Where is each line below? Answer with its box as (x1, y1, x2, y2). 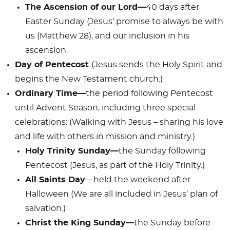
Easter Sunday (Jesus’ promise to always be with (25, 17, 223, 26)
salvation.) (25, 204, 66, 213)
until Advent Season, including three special (14, 103, 196, 112)
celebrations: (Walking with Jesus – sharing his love (14, 118, 223, 126)
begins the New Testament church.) (14, 74, 163, 83)
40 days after (145, 3, 199, 11)
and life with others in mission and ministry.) (14, 132, 195, 141)
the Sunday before (133, 218, 210, 227)
